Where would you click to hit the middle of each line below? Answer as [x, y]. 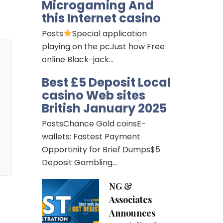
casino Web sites [93, 95]
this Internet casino [101, 18]
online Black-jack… [77, 59]
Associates [130, 199]
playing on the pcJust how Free [103, 46]
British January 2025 [104, 108]
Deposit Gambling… [79, 162]
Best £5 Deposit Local [106, 82]
